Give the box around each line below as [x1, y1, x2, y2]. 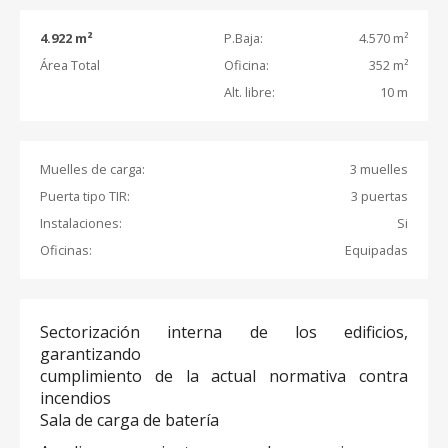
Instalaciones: [40, 214, 122, 232]
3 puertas [351, 187, 408, 205]
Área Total [40, 56, 100, 74]
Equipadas [345, 241, 408, 259]
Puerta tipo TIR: [40, 187, 130, 205]
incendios [40, 387, 111, 409]
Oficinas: [40, 241, 92, 259]
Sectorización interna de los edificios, [40, 321, 408, 343]
